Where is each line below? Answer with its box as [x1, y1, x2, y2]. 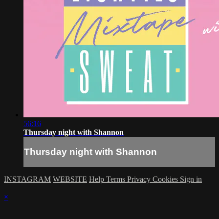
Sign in [180, 175, 202, 183]
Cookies [153, 175, 180, 183]
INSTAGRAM [4, 175, 51, 183]
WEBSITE [53, 175, 87, 183]
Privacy [127, 175, 153, 183]
